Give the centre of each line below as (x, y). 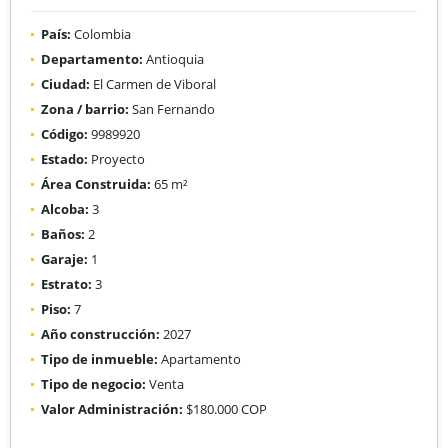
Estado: (64, 158)
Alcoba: (65, 208)
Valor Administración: (112, 408)
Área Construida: (96, 183)
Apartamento (199, 358)
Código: (64, 133)
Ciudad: (65, 83)
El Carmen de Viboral (153, 83)
